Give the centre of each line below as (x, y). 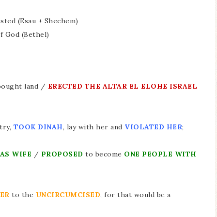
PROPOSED (63, 154)
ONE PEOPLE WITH (160, 154)
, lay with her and (93, 127)
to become (105, 154)
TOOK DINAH (38, 127)
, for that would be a (136, 195)
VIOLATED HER (153, 127)
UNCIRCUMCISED (68, 195)
